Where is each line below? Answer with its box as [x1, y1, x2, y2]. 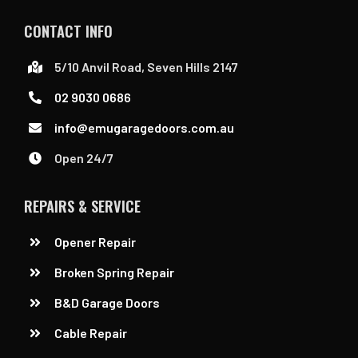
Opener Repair [54, 234, 137, 250]
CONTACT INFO [23, 19, 113, 42]
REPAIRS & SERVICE [23, 195, 141, 217]
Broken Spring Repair [54, 265, 175, 280]
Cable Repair [54, 325, 130, 341]
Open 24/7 [54, 149, 114, 165]
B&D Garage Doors [54, 295, 161, 311]
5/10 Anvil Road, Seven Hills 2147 [54, 58, 239, 74]
